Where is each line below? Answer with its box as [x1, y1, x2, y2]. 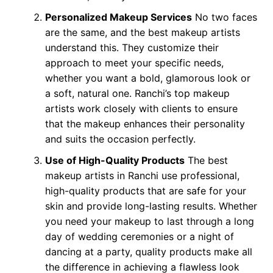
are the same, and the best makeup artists [44, 26, 240, 39]
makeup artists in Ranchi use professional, [44, 169, 239, 182]
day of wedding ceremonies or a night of [44, 230, 234, 243]
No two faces [191, 11, 257, 24]
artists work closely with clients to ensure [44, 102, 238, 115]
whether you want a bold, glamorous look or [44, 72, 250, 85]
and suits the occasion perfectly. [44, 133, 196, 146]
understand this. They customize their [44, 41, 219, 54]
